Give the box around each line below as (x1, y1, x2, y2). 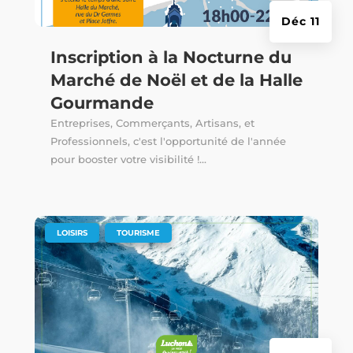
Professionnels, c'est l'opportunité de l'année (50, 135, 286, 148)
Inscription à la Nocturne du (50, 47, 292, 68)
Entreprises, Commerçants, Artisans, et (50, 117, 255, 130)
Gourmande (50, 93, 154, 113)
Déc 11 (281, 13, 321, 28)
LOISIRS (56, 228, 87, 239)
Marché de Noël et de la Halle (50, 70, 303, 91)
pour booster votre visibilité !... (50, 153, 206, 166)
